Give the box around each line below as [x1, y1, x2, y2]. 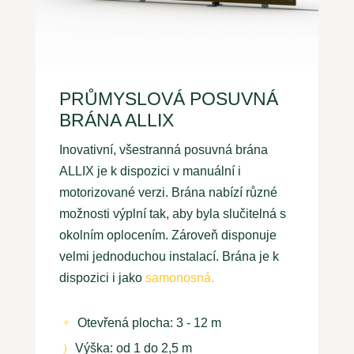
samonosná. [145, 271, 217, 285]
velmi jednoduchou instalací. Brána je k [58, 250, 279, 264]
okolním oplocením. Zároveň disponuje [58, 228, 277, 243]
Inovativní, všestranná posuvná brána [58, 143, 268, 157]
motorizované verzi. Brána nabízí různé [58, 186, 277, 200]
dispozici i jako [58, 271, 145, 285]
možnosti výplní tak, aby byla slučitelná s [58, 207, 286, 221]
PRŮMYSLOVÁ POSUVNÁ [58, 88, 278, 110]
